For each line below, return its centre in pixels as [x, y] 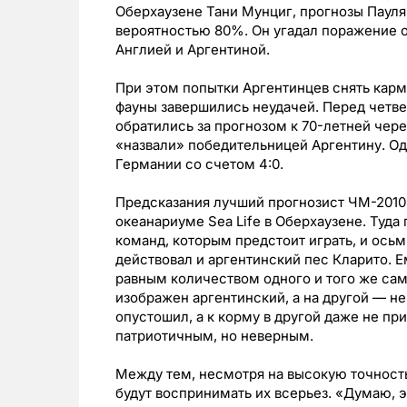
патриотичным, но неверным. [214, 336]
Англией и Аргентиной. [193, 50]
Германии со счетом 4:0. [199, 164]
